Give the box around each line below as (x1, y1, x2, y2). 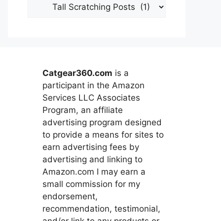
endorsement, (42, 191, 98, 201)
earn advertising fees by (42, 142, 139, 152)
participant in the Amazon (42, 80, 145, 90)
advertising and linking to (42, 154, 143, 164)
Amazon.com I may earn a (42, 167, 146, 177)
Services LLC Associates (42, 93, 140, 103)
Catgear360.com (42, 68, 112, 78)
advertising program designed (42, 117, 162, 127)
